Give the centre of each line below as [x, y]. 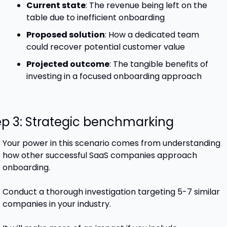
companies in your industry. [58, 204]
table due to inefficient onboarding [95, 18]
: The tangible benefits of [159, 64]
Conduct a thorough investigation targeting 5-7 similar [111, 192]
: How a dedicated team [152, 35]
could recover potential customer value [105, 47]
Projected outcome [68, 64]
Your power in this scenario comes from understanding [111, 143]
